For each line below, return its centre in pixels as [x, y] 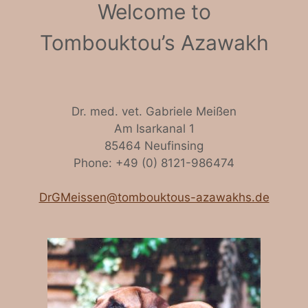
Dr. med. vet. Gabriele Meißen [154, 111]
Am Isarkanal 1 [154, 128]
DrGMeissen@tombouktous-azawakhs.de [154, 198]
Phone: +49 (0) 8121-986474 [154, 163]
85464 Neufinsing [154, 145]
